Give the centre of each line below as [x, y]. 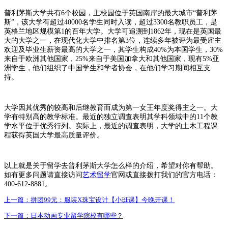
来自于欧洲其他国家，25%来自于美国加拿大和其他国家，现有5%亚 [112, 59]
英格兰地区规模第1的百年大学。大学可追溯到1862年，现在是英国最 [113, 31]
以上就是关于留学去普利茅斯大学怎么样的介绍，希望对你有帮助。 [111, 165]
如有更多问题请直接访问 [43, 175]
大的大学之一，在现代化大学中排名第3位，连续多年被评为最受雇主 [113, 40]
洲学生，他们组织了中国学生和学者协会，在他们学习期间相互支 [107, 68]
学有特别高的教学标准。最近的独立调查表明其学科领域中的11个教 [111, 117]
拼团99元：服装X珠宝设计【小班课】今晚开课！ [103, 199]
